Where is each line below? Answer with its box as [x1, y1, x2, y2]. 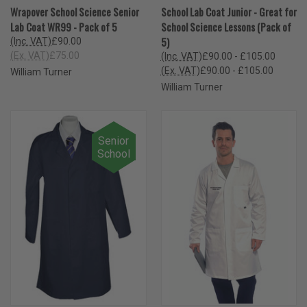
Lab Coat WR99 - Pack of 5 [10, 19, 117, 34]
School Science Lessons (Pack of [160, 19, 291, 34]
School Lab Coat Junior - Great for [160, 3, 297, 19]
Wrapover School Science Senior [10, 3, 139, 19]
